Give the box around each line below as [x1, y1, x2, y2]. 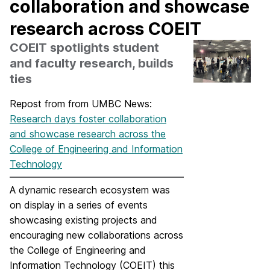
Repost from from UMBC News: [10, 98, 155, 110]
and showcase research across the [10, 128, 166, 140]
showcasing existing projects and [10, 214, 157, 226]
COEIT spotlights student [10, 40, 159, 55]
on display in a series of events [10, 199, 148, 211]
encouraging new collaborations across [10, 229, 183, 241]
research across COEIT [10, 18, 201, 39]
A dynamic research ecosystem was [10, 184, 170, 196]
